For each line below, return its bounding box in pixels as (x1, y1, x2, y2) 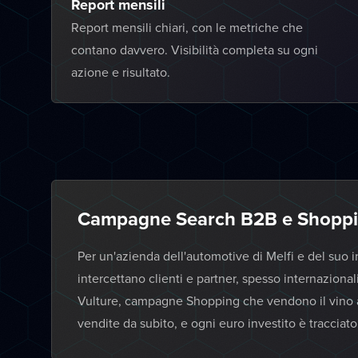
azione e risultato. (71, 63, 170, 81)
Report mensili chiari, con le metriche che (71, 18, 303, 36)
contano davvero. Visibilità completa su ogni (71, 41, 318, 58)
